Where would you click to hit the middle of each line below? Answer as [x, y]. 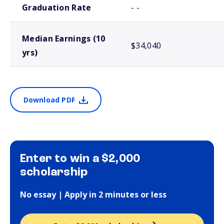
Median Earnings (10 [64, 38]
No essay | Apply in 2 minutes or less [93, 194]
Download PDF [49, 100]
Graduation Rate [57, 7]
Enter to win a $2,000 [80, 159]
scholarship [54, 172]
